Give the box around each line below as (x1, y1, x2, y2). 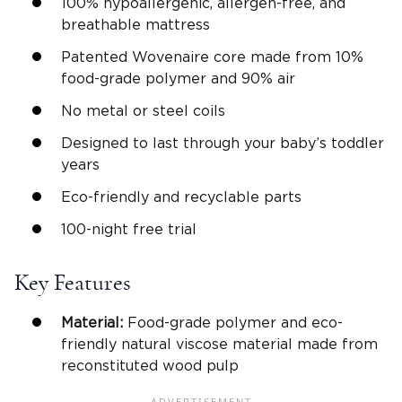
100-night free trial (61, 223, 197, 238)
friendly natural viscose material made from (61, 336, 378, 352)
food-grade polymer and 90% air (61, 72, 295, 87)
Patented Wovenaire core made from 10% (61, 50, 363, 66)
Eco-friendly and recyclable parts (61, 190, 301, 205)
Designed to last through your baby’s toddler (61, 136, 384, 152)
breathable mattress (61, 18, 210, 33)
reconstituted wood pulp (61, 358, 239, 373)
